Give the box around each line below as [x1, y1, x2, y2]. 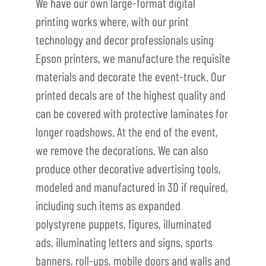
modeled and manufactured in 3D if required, [36, 179, 228, 194]
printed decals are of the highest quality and [36, 87, 226, 102]
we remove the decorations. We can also [36, 142, 208, 157]
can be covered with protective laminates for [36, 105, 228, 121]
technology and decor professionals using [36, 31, 214, 47]
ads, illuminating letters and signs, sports [36, 234, 213, 249]
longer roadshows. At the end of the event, [36, 123, 218, 139]
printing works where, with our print [36, 13, 189, 28]
